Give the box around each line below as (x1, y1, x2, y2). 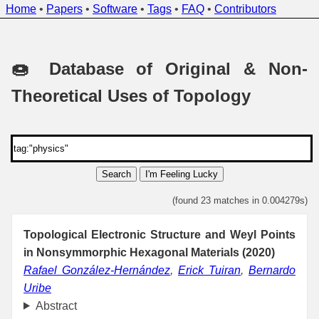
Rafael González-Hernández (23, 263, 170, 276)
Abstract (35, 299, 77, 312)
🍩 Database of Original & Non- (11, 58, 308, 78)
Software (93, 3, 137, 15)
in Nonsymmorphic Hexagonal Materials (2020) (23, 246, 275, 258)
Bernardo (249, 263, 296, 276)
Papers (46, 3, 83, 15)
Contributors (214, 3, 276, 15)
